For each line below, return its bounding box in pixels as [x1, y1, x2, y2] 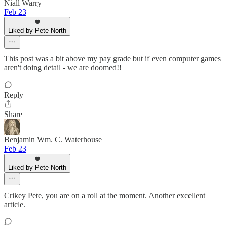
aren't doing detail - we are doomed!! [4, 63, 122, 72]
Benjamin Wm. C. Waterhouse [4, 135, 102, 144]
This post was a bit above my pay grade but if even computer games [4, 54, 221, 63]
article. [4, 200, 25, 209]
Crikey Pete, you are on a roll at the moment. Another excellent [4, 191, 205, 200]
